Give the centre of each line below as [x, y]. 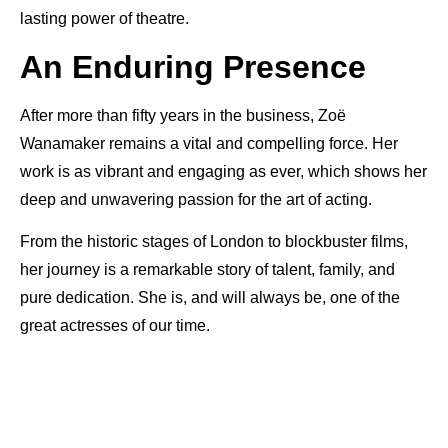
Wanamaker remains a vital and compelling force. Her [209, 143]
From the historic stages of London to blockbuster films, [214, 242]
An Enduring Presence [193, 66]
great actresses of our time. [115, 326]
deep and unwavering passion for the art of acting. [196, 199]
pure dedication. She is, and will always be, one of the [210, 298]
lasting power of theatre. [104, 19]
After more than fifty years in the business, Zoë [183, 115]
